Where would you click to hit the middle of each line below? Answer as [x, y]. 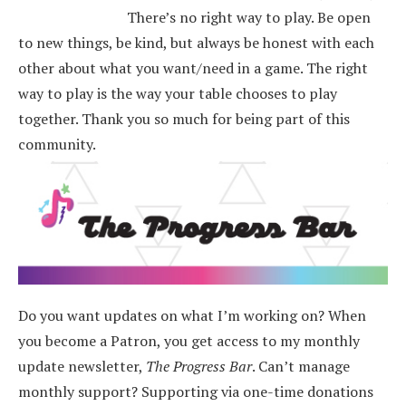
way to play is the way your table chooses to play [178, 93]
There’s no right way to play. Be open [249, 17]
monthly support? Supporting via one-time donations [196, 391]
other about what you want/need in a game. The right [193, 68]
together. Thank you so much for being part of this [184, 119]
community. [57, 144]
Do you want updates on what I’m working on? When [192, 315]
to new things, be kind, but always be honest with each [196, 43]
